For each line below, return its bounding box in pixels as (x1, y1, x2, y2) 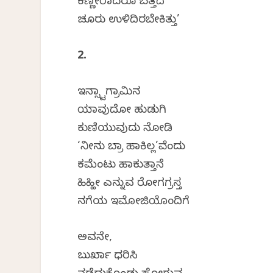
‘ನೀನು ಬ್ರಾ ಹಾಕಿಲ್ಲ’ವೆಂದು (77, 140, 186, 155)
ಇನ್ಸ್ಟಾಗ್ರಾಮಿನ (77, 85, 141, 101)
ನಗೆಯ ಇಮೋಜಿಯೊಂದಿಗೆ (77, 194, 190, 210)
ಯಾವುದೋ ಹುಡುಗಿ (77, 103, 167, 119)
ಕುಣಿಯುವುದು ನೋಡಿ (77, 121, 173, 137)
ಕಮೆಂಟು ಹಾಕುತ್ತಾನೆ (77, 158, 165, 174)
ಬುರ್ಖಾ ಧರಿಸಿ (77, 249, 138, 264)
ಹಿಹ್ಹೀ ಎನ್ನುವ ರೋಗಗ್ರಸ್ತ (77, 176, 182, 192)
